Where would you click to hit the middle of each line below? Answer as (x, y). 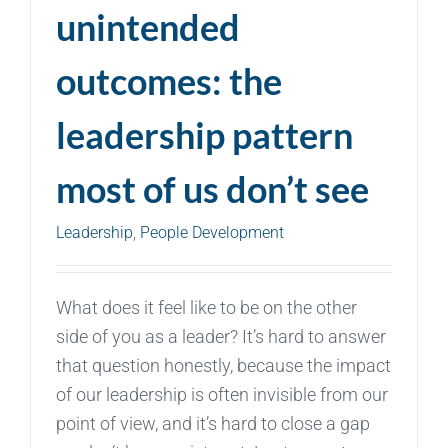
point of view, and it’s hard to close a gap (213, 423)
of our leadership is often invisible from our (222, 394)
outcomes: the (169, 80)
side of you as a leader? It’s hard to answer (221, 336)
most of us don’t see (212, 188)
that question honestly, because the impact (223, 365)
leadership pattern (204, 134)
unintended (148, 26)
